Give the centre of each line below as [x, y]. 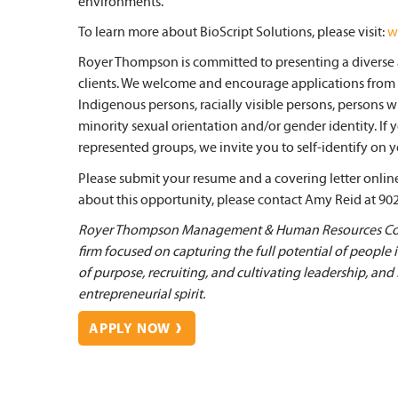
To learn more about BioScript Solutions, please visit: [233, 32]
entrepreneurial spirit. [142, 295]
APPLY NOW [130, 329]
